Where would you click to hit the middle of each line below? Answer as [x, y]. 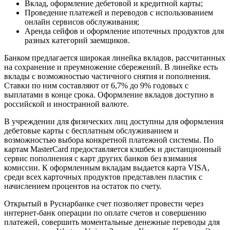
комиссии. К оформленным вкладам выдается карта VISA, [107, 168]
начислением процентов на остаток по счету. [83, 186]
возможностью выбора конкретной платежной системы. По [109, 140]
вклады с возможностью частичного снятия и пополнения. [107, 76]
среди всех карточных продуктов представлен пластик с [103, 177]
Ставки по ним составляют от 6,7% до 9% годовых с [96, 86]
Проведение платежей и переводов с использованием [119, 13]
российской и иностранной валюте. [66, 104]
